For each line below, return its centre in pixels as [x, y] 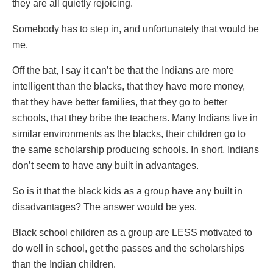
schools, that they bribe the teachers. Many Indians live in [135, 118]
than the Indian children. [64, 264]
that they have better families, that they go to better [120, 102]
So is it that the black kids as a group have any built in [127, 191]
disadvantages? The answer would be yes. [105, 207]
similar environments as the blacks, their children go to [129, 134]
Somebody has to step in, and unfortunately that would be [136, 29]
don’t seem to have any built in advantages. [105, 166]
